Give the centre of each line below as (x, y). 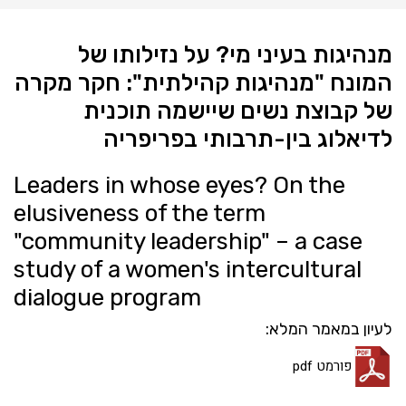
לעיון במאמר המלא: (329, 329)
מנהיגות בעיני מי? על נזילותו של (235, 54)
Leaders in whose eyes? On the (179, 185)
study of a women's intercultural (188, 269)
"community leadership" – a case (188, 241)
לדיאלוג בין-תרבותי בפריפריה (248, 139)
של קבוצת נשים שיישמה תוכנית (238, 111)
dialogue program (107, 297)
